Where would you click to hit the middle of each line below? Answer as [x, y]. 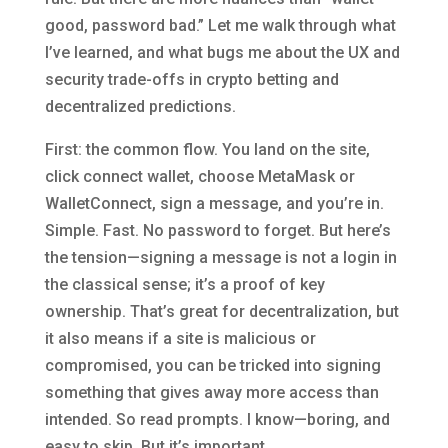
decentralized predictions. [140, 106]
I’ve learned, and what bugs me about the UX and [222, 52]
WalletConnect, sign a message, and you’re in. [214, 203]
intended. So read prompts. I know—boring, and [217, 419]
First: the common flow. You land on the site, [207, 149]
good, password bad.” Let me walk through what [220, 25]
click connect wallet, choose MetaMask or [199, 176]
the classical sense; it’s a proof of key [184, 284]
